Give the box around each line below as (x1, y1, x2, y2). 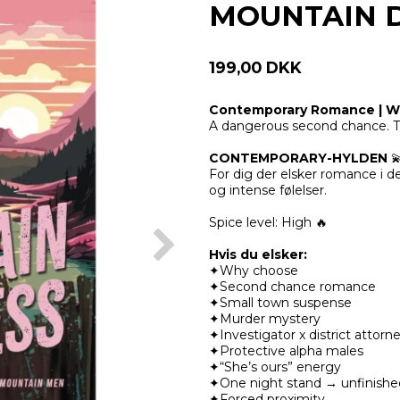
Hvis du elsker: (209, 246, 307, 263)
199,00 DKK (209, 58, 302, 78)
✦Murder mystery (209, 311, 321, 328)
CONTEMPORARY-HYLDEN (209, 150, 391, 167)
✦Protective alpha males (209, 343, 363, 360)
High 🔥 (281, 214, 328, 231)
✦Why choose (209, 262, 298, 279)
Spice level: (209, 214, 281, 231)
